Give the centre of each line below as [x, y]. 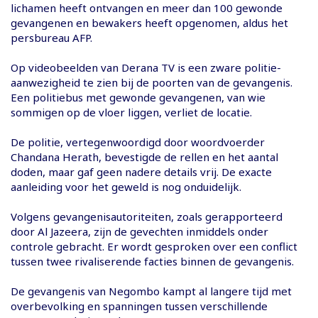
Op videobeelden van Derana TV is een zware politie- [146, 67]
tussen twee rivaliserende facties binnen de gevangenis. [152, 261]
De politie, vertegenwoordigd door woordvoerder [138, 142]
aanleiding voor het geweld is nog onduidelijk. [126, 186]
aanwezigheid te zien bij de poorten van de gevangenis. [152, 82]
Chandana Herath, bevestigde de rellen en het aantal [144, 157]
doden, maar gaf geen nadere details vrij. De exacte [141, 171]
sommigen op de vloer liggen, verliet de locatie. [131, 112]
